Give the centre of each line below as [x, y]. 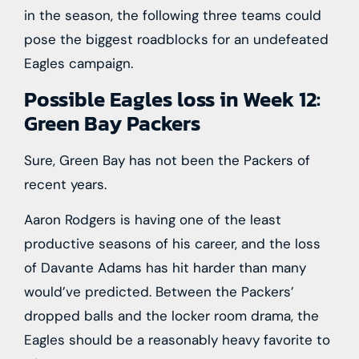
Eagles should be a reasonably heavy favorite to [177, 339]
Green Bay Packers [112, 123]
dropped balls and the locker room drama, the [171, 315]
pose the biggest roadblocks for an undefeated [176, 40]
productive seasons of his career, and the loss [172, 243]
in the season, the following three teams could [173, 16]
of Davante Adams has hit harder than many [165, 267]
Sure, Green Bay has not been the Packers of [167, 160]
